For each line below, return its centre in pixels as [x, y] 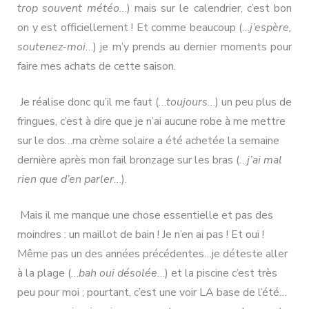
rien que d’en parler [66, 179]
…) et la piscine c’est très [217, 273]
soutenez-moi [51, 47]
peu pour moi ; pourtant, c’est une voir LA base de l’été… [152, 292]
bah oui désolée [118, 273]
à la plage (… [48, 273]
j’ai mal [265, 160]
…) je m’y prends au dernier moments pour [189, 47]
